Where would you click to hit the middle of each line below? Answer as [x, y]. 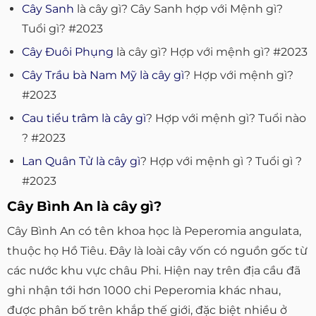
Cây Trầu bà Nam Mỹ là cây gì [103, 75]
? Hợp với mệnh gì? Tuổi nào [226, 118]
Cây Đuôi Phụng [67, 51]
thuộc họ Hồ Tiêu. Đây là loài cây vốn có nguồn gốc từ [157, 250]
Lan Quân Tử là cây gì [81, 161]
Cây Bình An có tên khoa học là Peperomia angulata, [154, 231]
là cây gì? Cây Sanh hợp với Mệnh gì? [178, 8]
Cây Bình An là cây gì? [84, 206]
